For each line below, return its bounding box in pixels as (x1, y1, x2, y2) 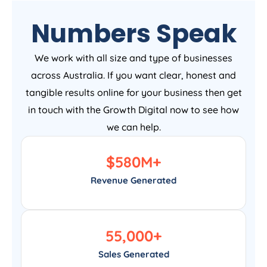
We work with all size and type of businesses (35, 52, 232, 64)
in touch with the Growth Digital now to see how (28, 104, 239, 116)
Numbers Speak (30, 16, 237, 52)
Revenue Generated (91, 175, 176, 187)
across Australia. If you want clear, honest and (31, 69, 236, 82)
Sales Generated (98, 249, 169, 260)
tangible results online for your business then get (25, 86, 242, 99)
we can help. (106, 121, 161, 133)
